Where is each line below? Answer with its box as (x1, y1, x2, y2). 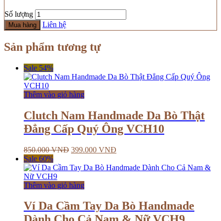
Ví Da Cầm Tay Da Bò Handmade (24, 199, 194, 213)
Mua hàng (8, 21, 37, 29)
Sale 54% (24, 63, 53, 72)
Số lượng (4, 9, 33, 18)
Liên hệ (42, 20, 66, 29)
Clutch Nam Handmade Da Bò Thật (24, 109, 205, 122)
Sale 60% (24, 154, 53, 163)
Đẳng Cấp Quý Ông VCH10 (24, 122, 164, 135)
